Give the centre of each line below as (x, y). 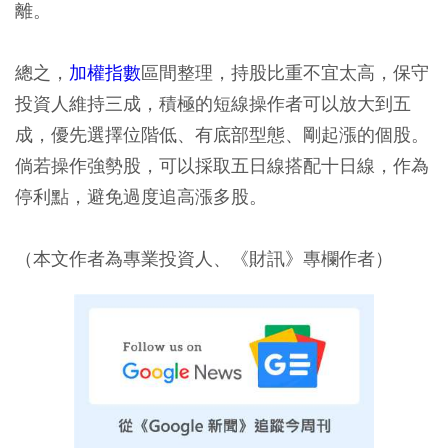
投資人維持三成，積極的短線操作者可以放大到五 (213, 104)
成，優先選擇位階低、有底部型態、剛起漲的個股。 (222, 135)
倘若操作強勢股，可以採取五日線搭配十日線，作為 (222, 166)
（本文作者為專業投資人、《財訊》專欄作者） (204, 259)
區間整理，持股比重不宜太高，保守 (285, 73)
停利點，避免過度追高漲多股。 (141, 197)
